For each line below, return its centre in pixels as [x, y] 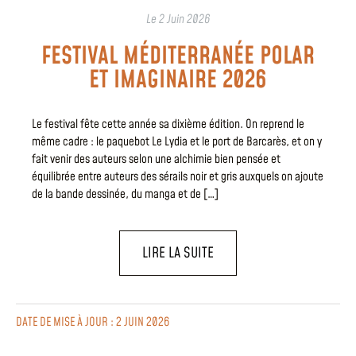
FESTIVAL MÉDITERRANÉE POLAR [178, 56]
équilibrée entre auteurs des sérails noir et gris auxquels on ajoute [178, 177]
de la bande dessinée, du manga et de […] [125, 194]
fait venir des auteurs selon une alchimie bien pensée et [156, 159]
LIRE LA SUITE [178, 253]
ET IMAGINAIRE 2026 [178, 80]
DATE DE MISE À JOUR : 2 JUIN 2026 [93, 323]
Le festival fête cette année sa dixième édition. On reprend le [168, 124]
